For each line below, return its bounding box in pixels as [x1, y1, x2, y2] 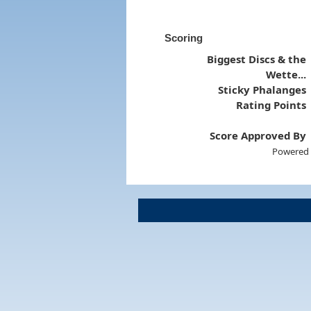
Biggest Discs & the [207, 51, 307, 66]
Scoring [164, 31, 203, 44]
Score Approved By [210, 128, 307, 142]
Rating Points [236, 97, 307, 112]
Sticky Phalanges [218, 82, 307, 96]
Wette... [266, 67, 307, 81]
